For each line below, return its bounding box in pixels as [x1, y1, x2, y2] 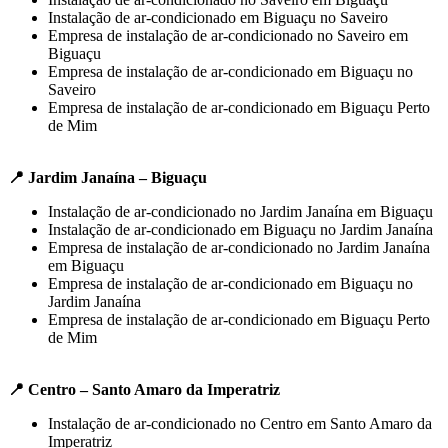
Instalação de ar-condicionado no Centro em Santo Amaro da [48, 414, 432, 432]
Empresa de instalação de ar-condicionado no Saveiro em [48, 26, 408, 44]
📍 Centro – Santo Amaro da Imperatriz [8, 380, 280, 398]
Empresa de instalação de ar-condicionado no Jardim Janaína [48, 238, 430, 256]
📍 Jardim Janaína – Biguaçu [8, 168, 207, 186]
